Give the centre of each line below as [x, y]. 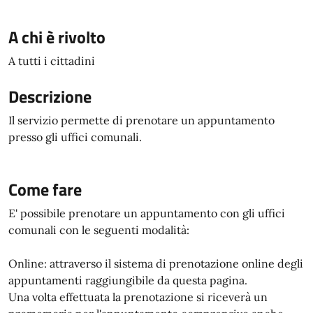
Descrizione [50, 96]
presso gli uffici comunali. [75, 137]
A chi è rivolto [57, 37]
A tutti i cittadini [52, 61]
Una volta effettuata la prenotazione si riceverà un [138, 297]
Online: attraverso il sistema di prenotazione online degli [156, 263]
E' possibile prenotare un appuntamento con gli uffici [147, 213]
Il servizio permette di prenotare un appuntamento [141, 120]
